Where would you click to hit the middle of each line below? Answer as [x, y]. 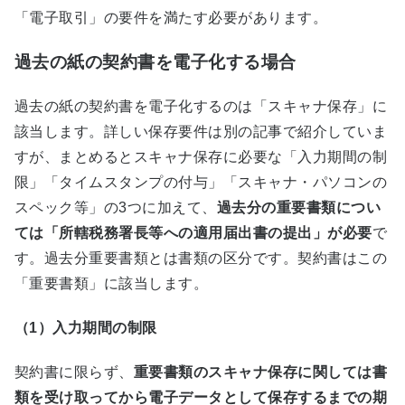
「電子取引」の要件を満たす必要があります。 [171, 18]
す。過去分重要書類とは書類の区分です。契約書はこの [201, 258]
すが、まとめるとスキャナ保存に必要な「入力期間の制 [201, 156]
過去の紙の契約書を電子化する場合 [155, 62]
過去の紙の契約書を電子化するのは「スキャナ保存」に [201, 106]
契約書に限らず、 [74, 372]
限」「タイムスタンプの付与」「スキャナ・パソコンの [201, 182]
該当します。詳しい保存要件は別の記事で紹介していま [201, 131]
